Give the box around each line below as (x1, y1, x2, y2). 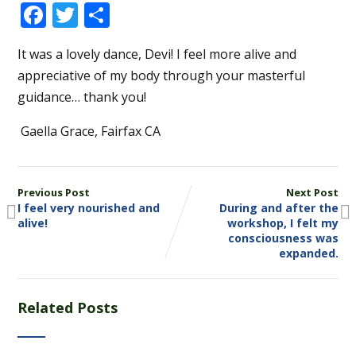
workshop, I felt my (227, 215, 339, 231)
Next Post (286, 185, 339, 200)
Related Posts (17, 298, 118, 318)
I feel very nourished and (17, 200, 160, 216)
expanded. (279, 246, 339, 261)
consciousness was (228, 230, 339, 246)
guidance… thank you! (17, 88, 146, 106)
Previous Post (17, 185, 90, 200)
